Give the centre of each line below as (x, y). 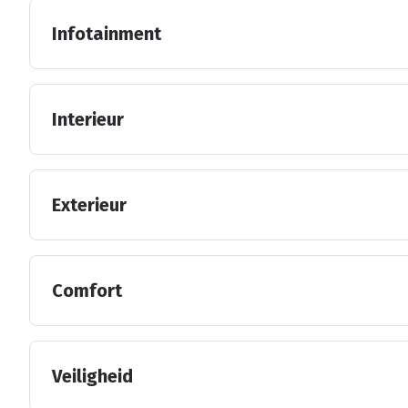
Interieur (88, 119)
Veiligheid (92, 376)
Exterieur (89, 204)
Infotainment (107, 33)
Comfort (87, 290)
